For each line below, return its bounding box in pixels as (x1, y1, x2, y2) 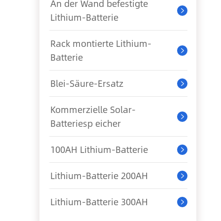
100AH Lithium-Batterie (50, 143, 148, 156)
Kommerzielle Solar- (50, 103, 136, 116)
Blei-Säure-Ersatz (50, 76, 123, 90)
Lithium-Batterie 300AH (50, 195, 148, 209)
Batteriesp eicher (50, 116, 121, 130)
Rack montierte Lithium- (50, 37, 151, 50)
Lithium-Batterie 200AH (50, 169, 148, 183)
